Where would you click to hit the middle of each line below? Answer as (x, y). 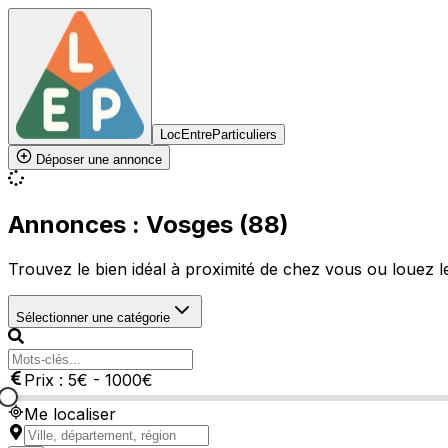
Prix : (46, 379)
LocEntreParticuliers (218, 134)
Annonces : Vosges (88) (148, 224)
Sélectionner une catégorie (93, 317)
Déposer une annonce (97, 159)
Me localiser (70, 413)
